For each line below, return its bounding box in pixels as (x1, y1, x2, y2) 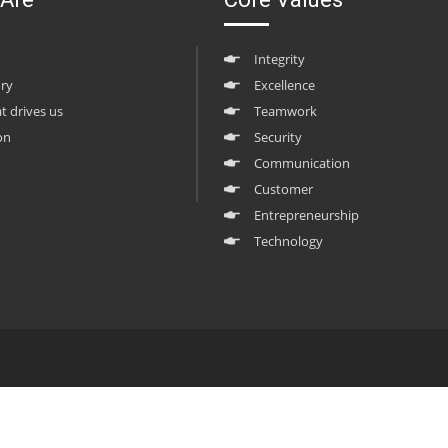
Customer (253, 180, 313, 199)
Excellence (253, 76, 315, 95)
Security (253, 128, 302, 147)
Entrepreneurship (253, 206, 359, 225)
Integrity (253, 50, 305, 69)
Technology (253, 232, 323, 251)
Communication (253, 154, 350, 173)
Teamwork (253, 102, 317, 121)
